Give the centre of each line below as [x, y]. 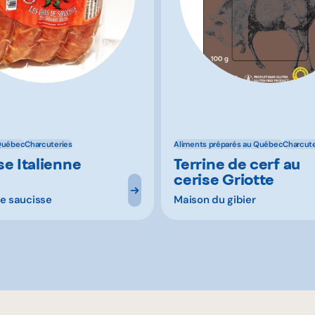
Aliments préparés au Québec [229, 144]
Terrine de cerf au [237, 163]
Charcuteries [49, 144]
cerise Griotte [224, 179]
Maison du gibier [215, 199]
